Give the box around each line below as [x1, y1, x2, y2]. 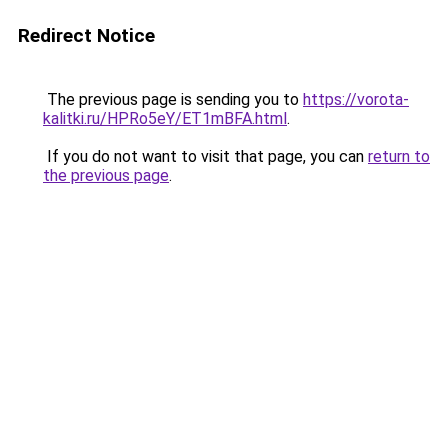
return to [368, 147, 430, 166]
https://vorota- [303, 90, 409, 109]
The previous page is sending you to [43, 90, 303, 109]
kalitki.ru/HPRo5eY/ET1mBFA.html [43, 109, 287, 128]
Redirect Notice [18, 24, 155, 47]
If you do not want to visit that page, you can [43, 147, 368, 166]
